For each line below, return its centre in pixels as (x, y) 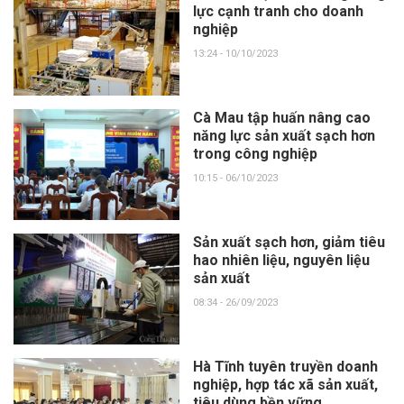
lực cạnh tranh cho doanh (278, 11)
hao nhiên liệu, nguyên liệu (281, 260)
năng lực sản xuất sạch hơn (284, 135)
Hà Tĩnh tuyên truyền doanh (285, 366)
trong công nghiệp (255, 153)
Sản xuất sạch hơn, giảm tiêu (289, 242)
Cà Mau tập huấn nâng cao (281, 117)
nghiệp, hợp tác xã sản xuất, (285, 384)
